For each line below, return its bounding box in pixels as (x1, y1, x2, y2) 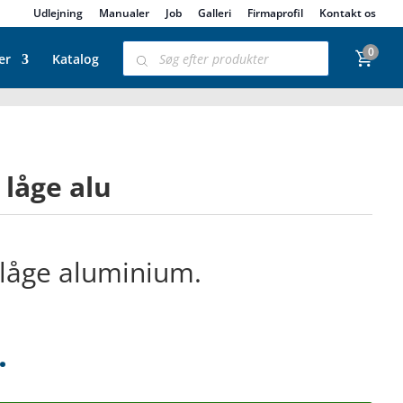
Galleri (198, 5, 231, 21)
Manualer (99, 5, 149, 21)
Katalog (51, 49, 99, 67)
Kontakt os (319, 5, 376, 21)
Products (121, 37, 177, 54)
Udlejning (33, 5, 83, 21)
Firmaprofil (247, 5, 303, 21)
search (121, 49, 162, 67)
